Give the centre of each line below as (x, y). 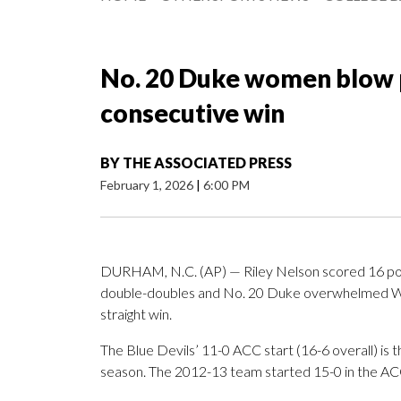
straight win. (136, 314)
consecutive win (192, 113)
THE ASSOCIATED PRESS (207, 163)
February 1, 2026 (148, 185)
